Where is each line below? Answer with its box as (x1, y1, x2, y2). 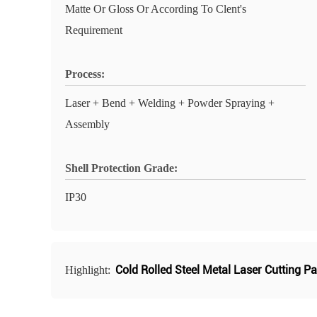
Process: (65, 68, 105, 80)
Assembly (65, 118, 110, 130)
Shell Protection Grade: (65, 162, 178, 174)
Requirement (65, 24, 122, 36)
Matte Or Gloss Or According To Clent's (65, 3, 246, 15)
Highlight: (65, 264, 113, 276)
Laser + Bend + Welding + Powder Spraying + (65, 97, 275, 109)
